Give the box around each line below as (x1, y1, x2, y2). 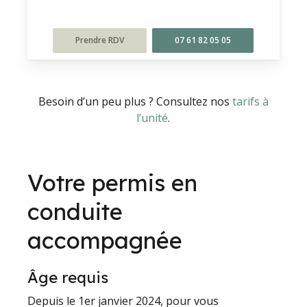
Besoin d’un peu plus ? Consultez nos (38, 93, 232, 109)
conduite (27, 197, 123, 225)
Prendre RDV (75, 34, 125, 46)
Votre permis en (27, 168, 198, 197)
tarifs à (232, 93, 269, 109)
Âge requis (27, 267, 109, 287)
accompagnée (27, 225, 183, 254)
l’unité (136, 110, 169, 125)
